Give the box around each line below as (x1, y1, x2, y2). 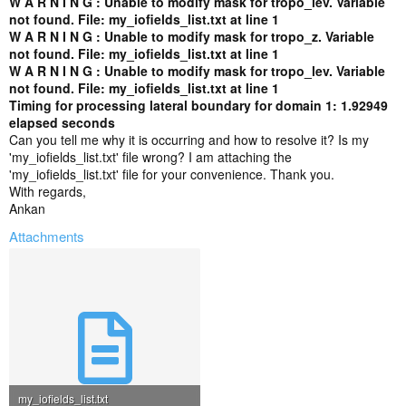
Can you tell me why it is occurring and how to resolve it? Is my (9, 130, 369, 149)
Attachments (9, 227, 84, 246)
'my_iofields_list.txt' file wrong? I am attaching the (9, 148, 292, 166)
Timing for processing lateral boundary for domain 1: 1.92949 (9, 96, 388, 114)
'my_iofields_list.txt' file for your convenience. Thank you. (9, 165, 334, 183)
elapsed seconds (9, 113, 115, 131)
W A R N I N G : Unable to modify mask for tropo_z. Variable (9, 27, 374, 45)
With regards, (9, 182, 86, 200)
